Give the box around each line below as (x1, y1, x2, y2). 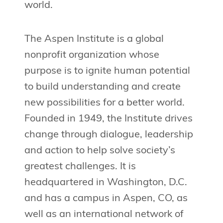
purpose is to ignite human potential (24, 66, 190, 77)
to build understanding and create (24, 82, 181, 93)
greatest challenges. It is (24, 162, 136, 172)
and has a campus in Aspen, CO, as (24, 194, 188, 204)
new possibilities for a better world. (24, 98, 185, 109)
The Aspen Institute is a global (24, 34, 164, 45)
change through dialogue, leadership (24, 130, 193, 140)
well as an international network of (24, 210, 184, 220)
